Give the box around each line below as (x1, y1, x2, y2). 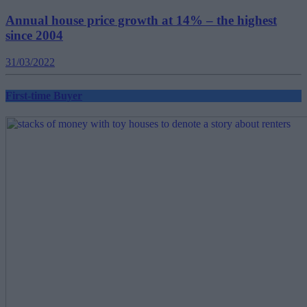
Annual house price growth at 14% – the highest (5, 13, 277, 28)
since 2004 (5, 28, 63, 43)
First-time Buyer (5, 90, 82, 102)
